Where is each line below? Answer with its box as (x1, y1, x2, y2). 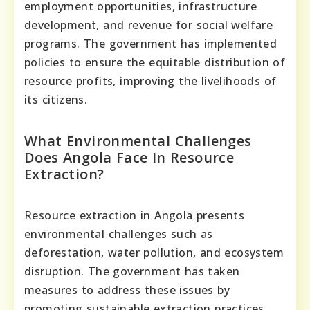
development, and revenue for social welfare (24, 17, 273, 33)
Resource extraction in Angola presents (24, 207, 245, 223)
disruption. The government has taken (24, 263, 240, 279)
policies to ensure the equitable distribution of (24, 54, 286, 70)
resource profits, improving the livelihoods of (24, 73, 277, 89)
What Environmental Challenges (24, 131, 252, 150)
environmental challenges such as (24, 226, 213, 241)
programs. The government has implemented (24, 35, 277, 51)
